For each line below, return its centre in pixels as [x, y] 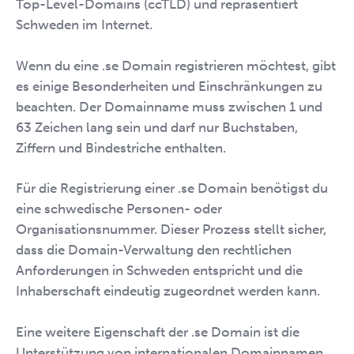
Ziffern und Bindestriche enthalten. [121, 147]
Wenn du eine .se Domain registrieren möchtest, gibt [176, 65]
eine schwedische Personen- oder [119, 209]
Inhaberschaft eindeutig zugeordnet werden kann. [168, 291]
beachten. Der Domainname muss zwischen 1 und [169, 106]
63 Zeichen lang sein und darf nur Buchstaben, [157, 127]
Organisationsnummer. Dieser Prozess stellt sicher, [171, 229]
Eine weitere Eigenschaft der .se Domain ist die [158, 331]
